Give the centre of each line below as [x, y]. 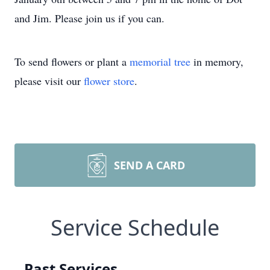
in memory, [217, 61]
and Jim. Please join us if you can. [89, 18]
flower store [109, 81]
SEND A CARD [149, 165]
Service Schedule [135, 228]
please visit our [49, 81]
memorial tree [160, 61]
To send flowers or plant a [72, 61]
